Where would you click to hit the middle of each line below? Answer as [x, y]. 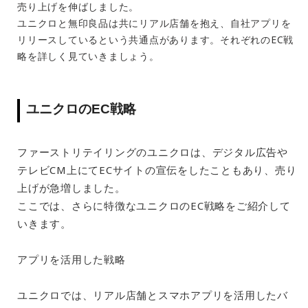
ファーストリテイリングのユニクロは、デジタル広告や [153, 152]
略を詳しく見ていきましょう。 [88, 56]
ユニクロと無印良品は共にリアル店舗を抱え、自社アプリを [154, 23]
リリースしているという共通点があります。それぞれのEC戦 [155, 40]
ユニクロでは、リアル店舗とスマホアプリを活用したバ [153, 295]
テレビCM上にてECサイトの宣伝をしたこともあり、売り [157, 170]
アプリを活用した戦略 [71, 259]
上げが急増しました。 [71, 188]
